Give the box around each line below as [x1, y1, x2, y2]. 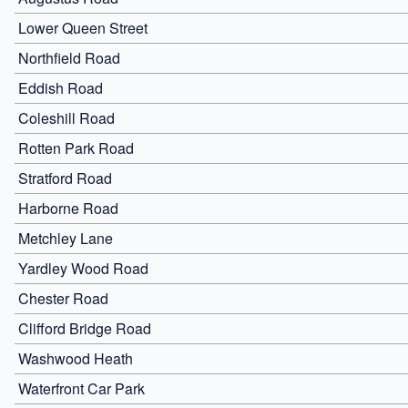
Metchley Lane [18, 227, 113, 249]
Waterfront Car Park [18, 377, 145, 399]
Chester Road [18, 287, 108, 309]
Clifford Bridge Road [18, 317, 151, 339]
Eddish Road [18, 76, 103, 98]
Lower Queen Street [18, 16, 148, 38]
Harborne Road [18, 197, 118, 219]
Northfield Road [18, 46, 120, 68]
